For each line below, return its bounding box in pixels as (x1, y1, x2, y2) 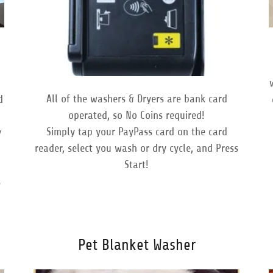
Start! (124, 158, 149, 171)
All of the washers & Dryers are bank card (46, 92, 227, 105)
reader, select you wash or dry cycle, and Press (35, 141, 238, 154)
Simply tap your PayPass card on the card (46, 125, 227, 138)
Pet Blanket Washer (77, 236, 196, 254)
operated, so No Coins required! (68, 108, 205, 121)
